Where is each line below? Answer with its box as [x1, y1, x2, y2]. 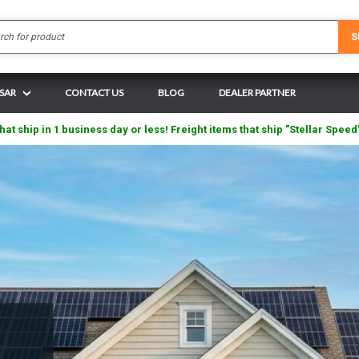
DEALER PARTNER [219, 87, 296, 99]
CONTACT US [65, 87, 123, 99]
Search [179, 21, 211, 33]
